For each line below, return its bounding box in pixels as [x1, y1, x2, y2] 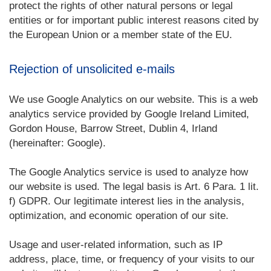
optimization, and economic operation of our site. [9, 210, 229, 221]
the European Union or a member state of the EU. [9, 29, 232, 41]
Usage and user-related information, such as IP [9, 239, 223, 250]
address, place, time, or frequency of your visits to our [9, 253, 255, 265]
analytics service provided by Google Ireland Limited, [9, 108, 249, 120]
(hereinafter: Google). [9, 137, 106, 149]
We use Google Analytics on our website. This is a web [9, 94, 258, 105]
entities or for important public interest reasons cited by [9, 15, 259, 26]
